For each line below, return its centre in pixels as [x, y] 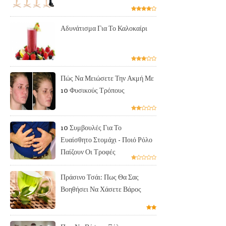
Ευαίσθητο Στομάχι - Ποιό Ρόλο [106, 140]
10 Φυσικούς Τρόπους [93, 90]
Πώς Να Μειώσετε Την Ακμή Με [107, 78]
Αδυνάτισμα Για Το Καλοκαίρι [104, 29]
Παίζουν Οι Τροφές [88, 152]
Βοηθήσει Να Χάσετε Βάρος [101, 189]
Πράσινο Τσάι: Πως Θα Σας [100, 177]
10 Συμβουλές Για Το [91, 128]
